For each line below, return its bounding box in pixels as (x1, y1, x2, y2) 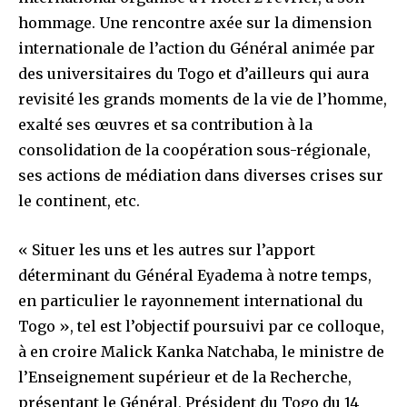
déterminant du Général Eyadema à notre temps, (18, 265, 372, 284)
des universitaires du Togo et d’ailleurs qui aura (18, 64, 369, 83)
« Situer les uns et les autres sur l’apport (18, 240, 315, 259)
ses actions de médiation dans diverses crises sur (18, 165, 383, 184)
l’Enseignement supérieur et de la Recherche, (18, 367, 352, 386)
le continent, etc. (18, 191, 140, 210)
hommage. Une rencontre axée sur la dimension (18, 13, 372, 32)
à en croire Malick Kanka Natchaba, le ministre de (18, 342, 384, 361)
